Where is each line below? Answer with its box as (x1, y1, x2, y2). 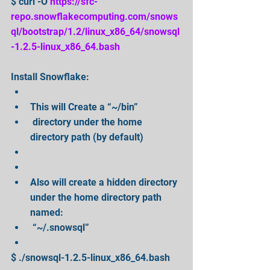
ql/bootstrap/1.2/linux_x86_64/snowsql (11, 25, 180, 37)
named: (30, 206, 68, 218)
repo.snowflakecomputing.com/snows (11, 10, 178, 22)
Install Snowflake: (11, 71, 92, 83)
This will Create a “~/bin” (30, 101, 143, 113)
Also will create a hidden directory (30, 176, 180, 188)
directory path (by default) (30, 131, 148, 143)
